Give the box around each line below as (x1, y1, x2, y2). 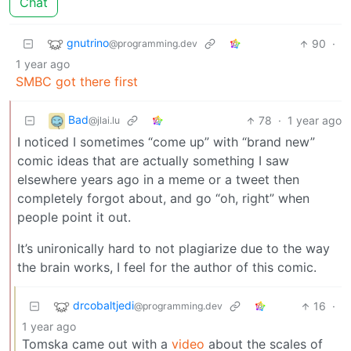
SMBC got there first (16, 74, 138, 90)
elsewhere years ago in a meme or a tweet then (17, 172, 299, 188)
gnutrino (67, 36, 109, 50)
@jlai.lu (89, 114, 120, 127)
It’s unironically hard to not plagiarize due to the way (17, 241, 330, 257)
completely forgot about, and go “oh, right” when (17, 190, 309, 207)
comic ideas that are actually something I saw (17, 153, 289, 169)
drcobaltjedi (73, 299, 134, 313)
